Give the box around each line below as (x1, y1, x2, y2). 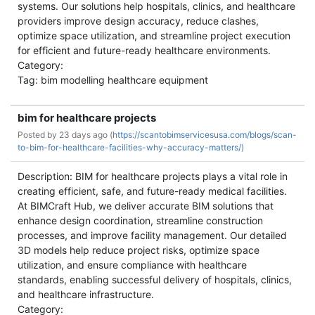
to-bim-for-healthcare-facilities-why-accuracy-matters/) (18, 142, 244, 153)
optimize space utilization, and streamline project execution (18, 30, 290, 41)
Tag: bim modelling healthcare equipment (18, 74, 208, 86)
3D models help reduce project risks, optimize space (18, 244, 259, 256)
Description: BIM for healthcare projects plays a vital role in (18, 170, 288, 182)
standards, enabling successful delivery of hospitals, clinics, (18, 274, 292, 285)
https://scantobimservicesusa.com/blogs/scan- (112, 129, 297, 140)
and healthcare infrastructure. (18, 288, 154, 300)
